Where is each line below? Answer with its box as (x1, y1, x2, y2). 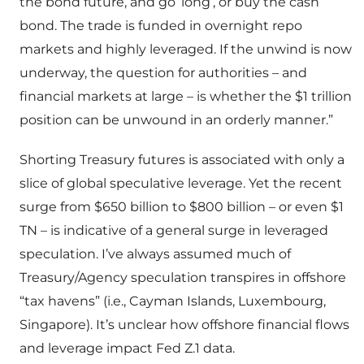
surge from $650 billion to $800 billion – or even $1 (19, 199, 344, 215)
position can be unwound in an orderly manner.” (19, 112, 333, 128)
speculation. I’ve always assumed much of (19, 246, 291, 262)
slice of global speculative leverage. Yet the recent (19, 175, 342, 192)
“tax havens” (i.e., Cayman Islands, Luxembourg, (19, 293, 326, 310)
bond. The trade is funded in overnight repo (19, 18, 302, 34)
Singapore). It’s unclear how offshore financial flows (19, 317, 349, 333)
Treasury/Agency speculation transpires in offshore (19, 270, 346, 286)
